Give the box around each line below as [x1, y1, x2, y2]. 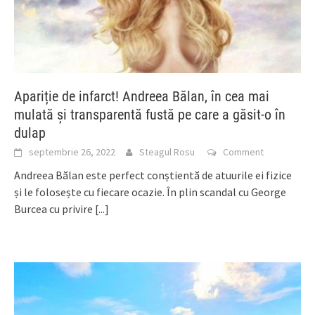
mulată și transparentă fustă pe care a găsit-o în [14, 106, 285, 123]
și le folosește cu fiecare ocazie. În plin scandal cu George [14, 185, 286, 199]
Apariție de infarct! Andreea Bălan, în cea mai [14, 88, 269, 105]
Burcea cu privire [14, 202, 95, 216]
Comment [223, 146, 264, 158]
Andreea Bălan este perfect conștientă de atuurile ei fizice [14, 168, 292, 182]
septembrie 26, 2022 [29, 146, 115, 158]
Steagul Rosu [139, 146, 195, 158]
